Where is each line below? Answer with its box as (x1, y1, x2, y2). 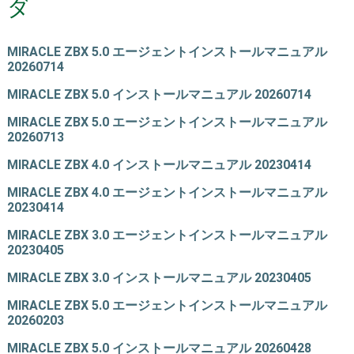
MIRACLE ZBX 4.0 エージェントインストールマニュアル (6, 185, 327, 201)
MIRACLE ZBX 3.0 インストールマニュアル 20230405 (6, 270, 311, 286)
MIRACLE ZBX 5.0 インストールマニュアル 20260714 (6, 87, 311, 103)
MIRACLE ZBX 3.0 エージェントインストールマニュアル (6, 228, 327, 243)
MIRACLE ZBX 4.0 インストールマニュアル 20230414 (6, 157, 311, 173)
